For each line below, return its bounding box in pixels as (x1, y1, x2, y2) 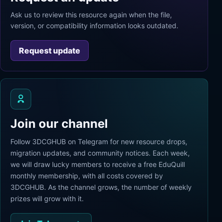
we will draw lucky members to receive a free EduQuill (10, 160, 185, 168)
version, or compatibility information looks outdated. (10, 21, 178, 30)
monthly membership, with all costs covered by (10, 171, 163, 180)
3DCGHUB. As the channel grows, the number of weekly (10, 183, 192, 191)
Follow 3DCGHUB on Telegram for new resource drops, (10, 137, 187, 146)
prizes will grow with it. (10, 194, 84, 203)
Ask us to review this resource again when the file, (10, 10, 172, 19)
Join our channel (10, 116, 108, 131)
